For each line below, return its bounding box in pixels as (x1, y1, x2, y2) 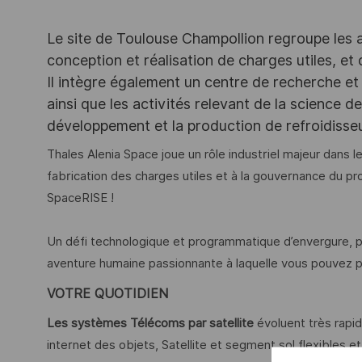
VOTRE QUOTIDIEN (47, 285, 168, 301)
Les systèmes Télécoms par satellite (47, 316, 254, 331)
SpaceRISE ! (47, 191, 114, 206)
